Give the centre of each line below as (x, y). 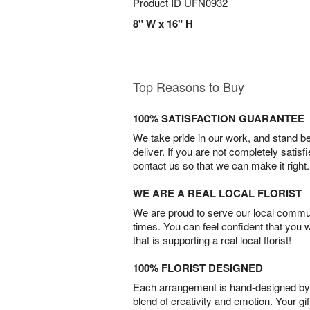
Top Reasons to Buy (189, 87)
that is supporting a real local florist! (212, 240)
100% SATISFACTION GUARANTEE (219, 119)
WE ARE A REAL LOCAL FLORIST (217, 193)
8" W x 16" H (163, 24)
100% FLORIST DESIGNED (198, 268)
